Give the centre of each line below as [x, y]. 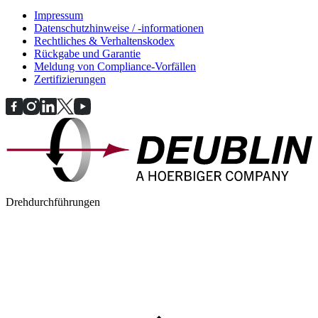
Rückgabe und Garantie [87, 54]
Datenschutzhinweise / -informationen [119, 28]
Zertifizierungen [70, 79]
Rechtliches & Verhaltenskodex [104, 41]
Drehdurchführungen [53, 202]
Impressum [59, 16]
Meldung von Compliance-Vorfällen [115, 67]
